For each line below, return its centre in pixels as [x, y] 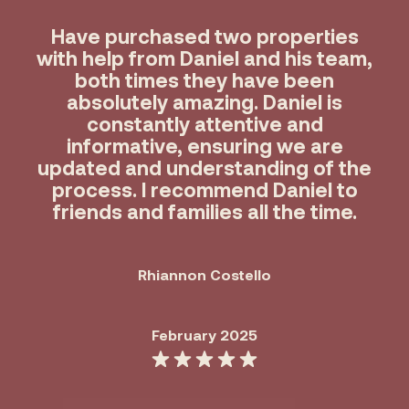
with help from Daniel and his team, [204, 58]
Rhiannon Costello [204, 274]
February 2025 [204, 335]
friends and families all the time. [204, 211]
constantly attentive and [204, 123]
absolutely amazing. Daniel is [204, 101]
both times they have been [204, 79]
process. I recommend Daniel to [204, 189]
